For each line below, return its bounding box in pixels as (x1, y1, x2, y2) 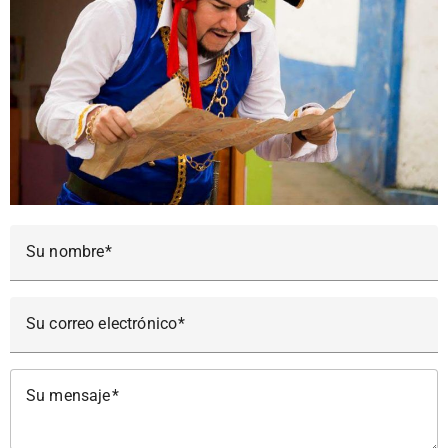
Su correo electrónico (26, 314, 178, 334)
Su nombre (26, 242, 105, 262)
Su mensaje (26, 386, 111, 406)
